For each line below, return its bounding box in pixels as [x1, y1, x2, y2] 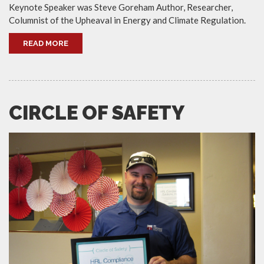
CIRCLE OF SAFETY [9, 101, 184, 124]
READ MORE [23, 38, 68, 48]
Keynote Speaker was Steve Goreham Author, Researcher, [9, 1, 233, 12]
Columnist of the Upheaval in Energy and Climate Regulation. [9, 14, 246, 25]
